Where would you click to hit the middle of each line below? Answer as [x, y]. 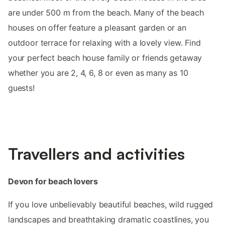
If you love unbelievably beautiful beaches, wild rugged [111, 204]
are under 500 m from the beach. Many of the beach [106, 12]
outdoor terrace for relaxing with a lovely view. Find [104, 42]
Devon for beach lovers [53, 181]
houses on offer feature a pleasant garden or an [97, 27]
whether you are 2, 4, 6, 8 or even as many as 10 [98, 73]
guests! [21, 88]
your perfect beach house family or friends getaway [105, 58]
